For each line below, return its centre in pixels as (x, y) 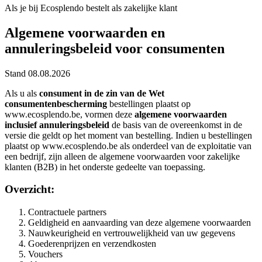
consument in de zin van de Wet (102, 93)
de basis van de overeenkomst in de (176, 125)
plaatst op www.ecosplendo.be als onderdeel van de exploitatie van (128, 146)
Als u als (22, 93)
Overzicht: (30, 189)
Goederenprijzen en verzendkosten (92, 244)
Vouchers (45, 254)
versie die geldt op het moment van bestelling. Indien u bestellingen (128, 135)
